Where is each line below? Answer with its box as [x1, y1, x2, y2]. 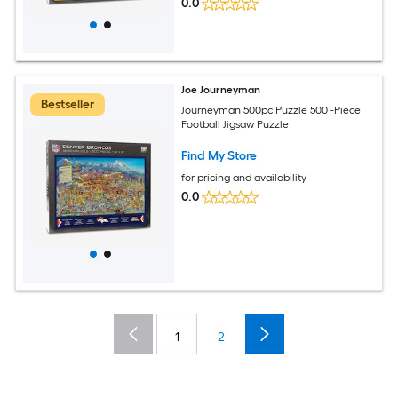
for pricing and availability [181, 171, 307, 184]
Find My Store [181, 147, 258, 163]
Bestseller [41, 97, 94, 112]
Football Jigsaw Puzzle [181, 117, 290, 131]
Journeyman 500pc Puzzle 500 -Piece [181, 103, 362, 116]
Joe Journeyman [181, 84, 261, 96]
